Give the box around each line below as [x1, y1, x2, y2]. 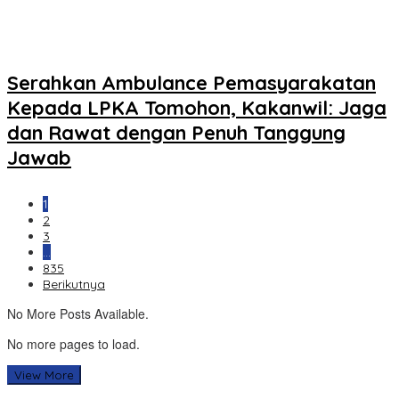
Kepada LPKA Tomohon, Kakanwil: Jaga [7, 95, 387, 121]
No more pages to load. [7, 335, 140, 354]
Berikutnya [43, 276, 105, 293]
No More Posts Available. [7, 305, 149, 323]
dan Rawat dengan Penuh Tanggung [7, 120, 346, 146]
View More [14, 368, 74, 383]
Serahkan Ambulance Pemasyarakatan [7, 70, 376, 96]
